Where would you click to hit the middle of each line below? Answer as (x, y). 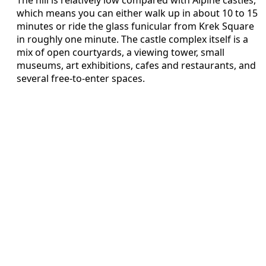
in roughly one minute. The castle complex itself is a (132, 39)
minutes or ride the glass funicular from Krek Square (135, 26)
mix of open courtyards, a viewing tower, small (121, 52)
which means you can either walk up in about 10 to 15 (137, 13)
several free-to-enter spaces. (81, 78)
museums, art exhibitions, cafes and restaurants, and (136, 65)
